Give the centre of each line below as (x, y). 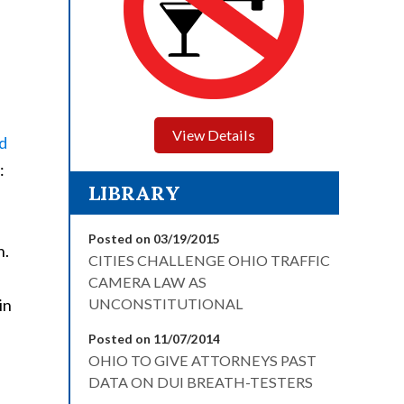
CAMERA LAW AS (147, 282)
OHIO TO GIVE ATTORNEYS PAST (202, 360)
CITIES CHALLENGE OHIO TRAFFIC (209, 260)
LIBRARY (134, 193)
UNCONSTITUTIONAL (166, 303)
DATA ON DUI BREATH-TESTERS (201, 382)
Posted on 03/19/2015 (154, 239)
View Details (214, 135)
